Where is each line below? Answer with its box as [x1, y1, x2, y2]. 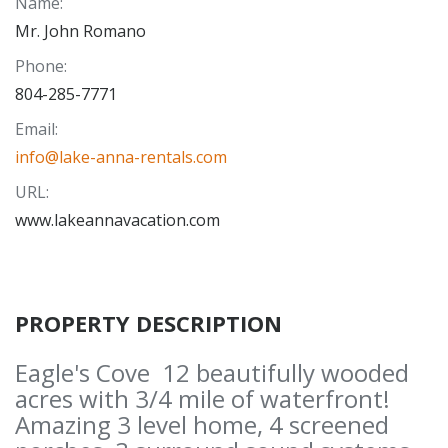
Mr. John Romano [15, 19, 146, 42]
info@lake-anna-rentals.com [15, 145, 227, 168]
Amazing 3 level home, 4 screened [15, 407, 389, 441]
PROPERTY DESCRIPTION [15, 307, 282, 338]
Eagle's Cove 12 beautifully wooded [15, 355, 409, 389]
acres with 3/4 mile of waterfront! [15, 381, 396, 415]
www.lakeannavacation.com [15, 208, 220, 231]
